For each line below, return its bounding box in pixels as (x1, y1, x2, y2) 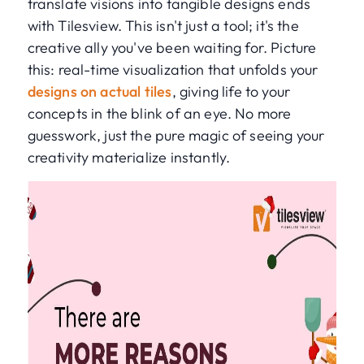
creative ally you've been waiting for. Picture (27, 38, 317, 58)
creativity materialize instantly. (27, 148, 231, 167)
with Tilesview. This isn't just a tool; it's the (27, 16, 299, 36)
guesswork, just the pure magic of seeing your (27, 126, 325, 145)
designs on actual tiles (27, 82, 172, 102)
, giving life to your (171, 82, 291, 102)
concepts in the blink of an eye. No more (27, 104, 292, 123)
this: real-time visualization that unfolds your (27, 60, 318, 80)
